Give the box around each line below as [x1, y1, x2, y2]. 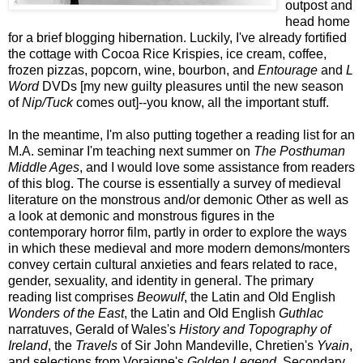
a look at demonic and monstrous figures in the [8, 208, 275, 223]
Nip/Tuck [22, 95, 73, 109]
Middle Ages [8, 160, 79, 174]
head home [285, 14, 350, 28]
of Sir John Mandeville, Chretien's [117, 338, 317, 352]
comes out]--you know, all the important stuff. [73, 95, 329, 109]
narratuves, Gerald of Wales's [8, 322, 179, 336]
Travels [75, 338, 117, 352]
